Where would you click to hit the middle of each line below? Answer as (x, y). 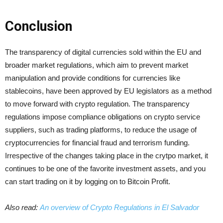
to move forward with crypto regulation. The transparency (97, 104)
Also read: (22, 207)
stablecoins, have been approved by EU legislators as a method (108, 91)
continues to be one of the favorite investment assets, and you (105, 168)
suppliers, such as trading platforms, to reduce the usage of (101, 129)
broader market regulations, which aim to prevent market (97, 65)
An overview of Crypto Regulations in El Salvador (119, 207)
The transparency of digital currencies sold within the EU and (103, 52)
